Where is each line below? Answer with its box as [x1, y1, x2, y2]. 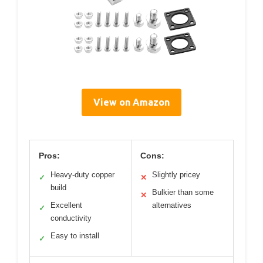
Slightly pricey [152, 170, 200, 180]
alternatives [152, 201, 191, 210]
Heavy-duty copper [50, 170, 114, 180]
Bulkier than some [152, 188, 214, 197]
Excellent [50, 201, 82, 210]
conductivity [50, 214, 92, 223]
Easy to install [50, 231, 99, 241]
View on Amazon [93, 97, 170, 108]
